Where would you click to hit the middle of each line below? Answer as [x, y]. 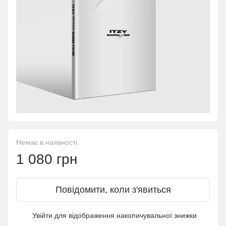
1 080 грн [47, 159]
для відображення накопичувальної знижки [125, 215]
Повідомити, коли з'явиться [113, 190]
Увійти [42, 215]
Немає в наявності [47, 142]
